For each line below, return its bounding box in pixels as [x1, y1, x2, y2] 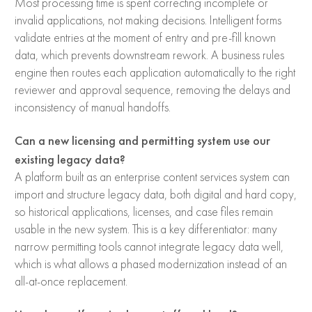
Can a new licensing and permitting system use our [15, 132, 270, 148]
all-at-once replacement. [15, 275, 127, 288]
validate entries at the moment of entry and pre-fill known [15, 31, 276, 45]
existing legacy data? [15, 150, 125, 167]
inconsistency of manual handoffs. [15, 101, 171, 114]
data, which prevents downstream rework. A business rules [15, 49, 284, 62]
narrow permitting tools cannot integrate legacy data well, [15, 240, 283, 253]
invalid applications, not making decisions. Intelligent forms [15, 14, 281, 27]
